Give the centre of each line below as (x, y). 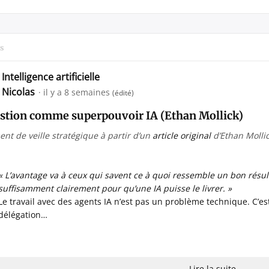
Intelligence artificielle (51, 77)
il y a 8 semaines (77, 92)
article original (182, 135)
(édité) (123, 93)
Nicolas (20, 92)
